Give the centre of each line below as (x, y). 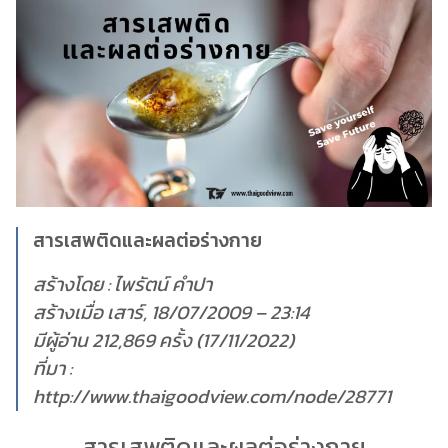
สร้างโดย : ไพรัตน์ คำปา (122, 284)
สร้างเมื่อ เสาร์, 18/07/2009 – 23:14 (171, 312)
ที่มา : (52, 368)
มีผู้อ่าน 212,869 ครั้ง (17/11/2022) (163, 340)
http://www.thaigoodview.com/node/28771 (212, 396)
